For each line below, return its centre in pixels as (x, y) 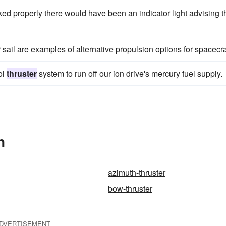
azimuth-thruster (137, 172)
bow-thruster (130, 188)
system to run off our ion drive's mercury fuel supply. (130, 73)
